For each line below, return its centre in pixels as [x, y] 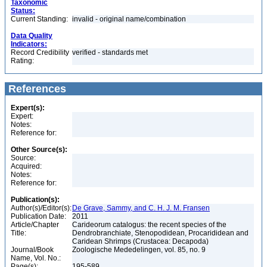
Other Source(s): [39, 150]
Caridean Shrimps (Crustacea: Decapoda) [141, 241]
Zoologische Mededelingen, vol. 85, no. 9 [140, 250]
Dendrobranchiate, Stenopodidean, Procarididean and [160, 233]
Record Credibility [40, 52]
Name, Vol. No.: [36, 258]
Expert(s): [28, 108]
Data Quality [32, 36]
